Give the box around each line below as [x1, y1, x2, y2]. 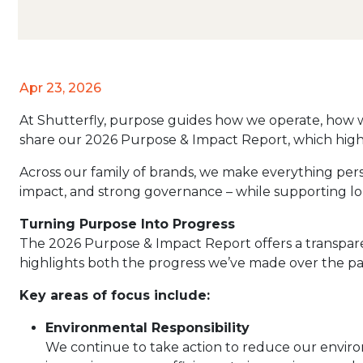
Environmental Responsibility [45, 320, 250, 335]
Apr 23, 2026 [19, 80, 101, 96]
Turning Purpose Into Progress [19, 216, 235, 232]
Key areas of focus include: [19, 288, 210, 303]
